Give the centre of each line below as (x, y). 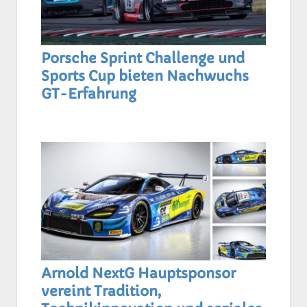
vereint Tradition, (101, 291)
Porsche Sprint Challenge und (143, 58)
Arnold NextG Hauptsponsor (138, 273)
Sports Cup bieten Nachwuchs (145, 76)
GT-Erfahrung (89, 94)
